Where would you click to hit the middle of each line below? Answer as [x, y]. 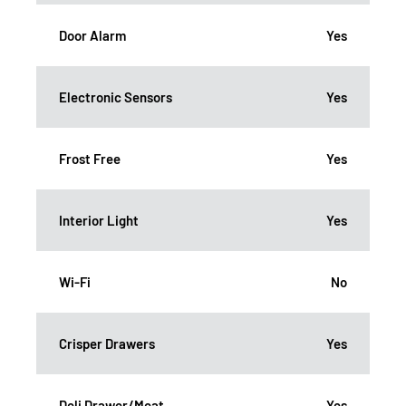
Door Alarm [92, 35]
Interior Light [99, 220]
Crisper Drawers [107, 343]
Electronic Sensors [116, 97]
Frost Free [90, 158]
